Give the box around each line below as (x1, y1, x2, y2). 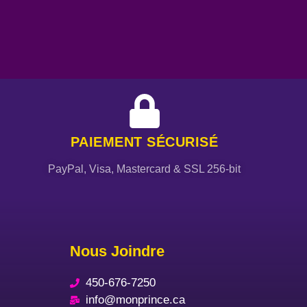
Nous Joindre (70, 243, 164, 260)
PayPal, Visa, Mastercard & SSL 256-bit (48, 163, 241, 175)
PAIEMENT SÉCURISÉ (70, 134, 219, 150)
